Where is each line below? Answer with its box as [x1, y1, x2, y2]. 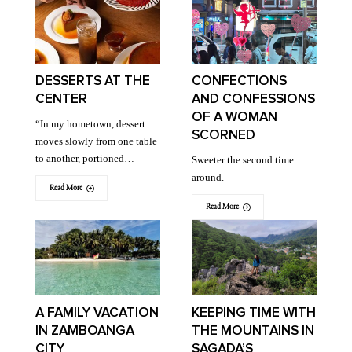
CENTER [35, 90, 87, 108]
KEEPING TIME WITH [192, 303, 316, 321]
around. [192, 171, 224, 184]
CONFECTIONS [192, 72, 287, 90]
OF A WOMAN [192, 108, 277, 126]
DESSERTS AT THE [35, 72, 150, 90]
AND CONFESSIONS [192, 90, 315, 108]
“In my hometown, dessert [35, 118, 145, 130]
